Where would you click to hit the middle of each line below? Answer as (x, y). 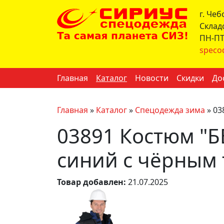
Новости (152, 78)
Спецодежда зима (170, 110)
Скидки (190, 78)
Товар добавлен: (91, 182)
